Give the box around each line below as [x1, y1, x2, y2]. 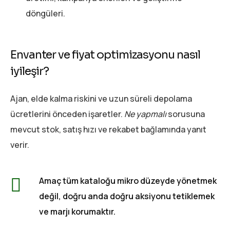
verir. [10, 139, 29, 151]
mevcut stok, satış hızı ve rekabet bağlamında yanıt [10, 124, 206, 136]
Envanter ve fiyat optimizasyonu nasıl [10, 48, 201, 62]
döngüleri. [26, 8, 65, 20]
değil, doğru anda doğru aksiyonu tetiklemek [39, 190, 215, 202]
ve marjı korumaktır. [39, 206, 116, 218]
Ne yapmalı [124, 108, 166, 120]
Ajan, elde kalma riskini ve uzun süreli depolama [10, 93, 192, 105]
